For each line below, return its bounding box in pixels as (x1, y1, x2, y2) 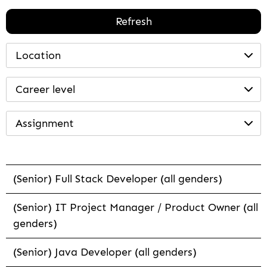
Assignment (15, 117, 74, 131)
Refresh (115, 15, 152, 29)
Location (15, 49, 61, 63)
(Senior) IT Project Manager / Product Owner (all (13, 201, 258, 215)
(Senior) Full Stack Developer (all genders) (13, 172, 222, 186)
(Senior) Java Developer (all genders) (13, 246, 197, 259)
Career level (15, 83, 75, 97)
